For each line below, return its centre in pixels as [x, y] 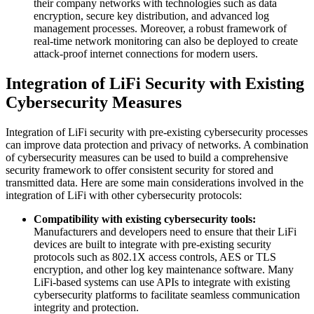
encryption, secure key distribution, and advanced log [151, 16]
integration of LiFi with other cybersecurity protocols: [124, 195]
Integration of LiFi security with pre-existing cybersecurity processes [157, 132]
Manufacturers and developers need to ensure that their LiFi [165, 231]
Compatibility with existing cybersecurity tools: [145, 219]
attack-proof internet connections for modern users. [146, 54]
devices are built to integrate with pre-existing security [152, 244]
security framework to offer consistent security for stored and [139, 170]
